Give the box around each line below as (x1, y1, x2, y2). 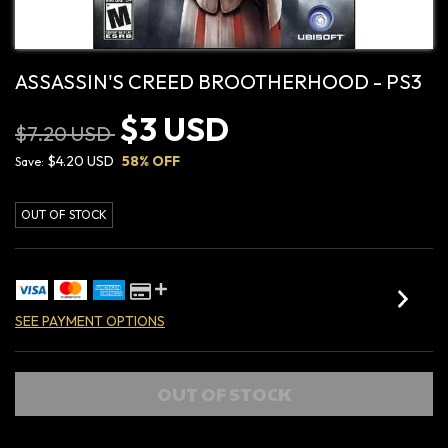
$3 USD (120, 108, 229, 149)
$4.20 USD (47, 151, 114, 170)
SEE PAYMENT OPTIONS (15, 311, 165, 330)
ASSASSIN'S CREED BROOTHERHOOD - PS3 (15, 68, 422, 94)
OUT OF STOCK (21, 206, 107, 222)
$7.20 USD (15, 120, 115, 146)
